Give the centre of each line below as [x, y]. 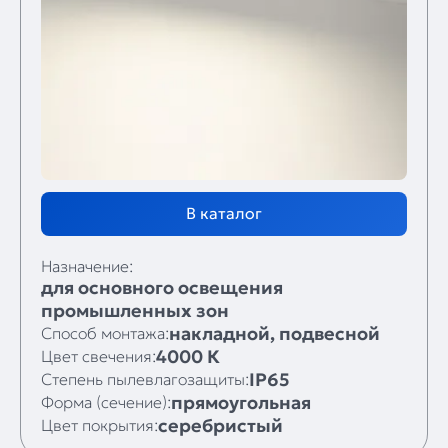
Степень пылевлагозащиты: [145, 379]
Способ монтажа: [105, 333]
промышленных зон [135, 310]
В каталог [224, 212]
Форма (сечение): [106, 402]
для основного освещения [162, 287]
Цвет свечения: [98, 356]
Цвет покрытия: [99, 425]
